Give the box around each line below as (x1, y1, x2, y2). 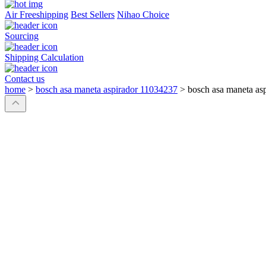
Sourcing (5, 31, 39, 42)
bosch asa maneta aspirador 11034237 (36, 84, 178, 95)
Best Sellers (71, 9, 115, 20)
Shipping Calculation (5, 52, 84, 63)
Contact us (5, 74, 45, 84)
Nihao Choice (117, 9, 169, 20)
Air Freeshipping (5, 9, 68, 20)
